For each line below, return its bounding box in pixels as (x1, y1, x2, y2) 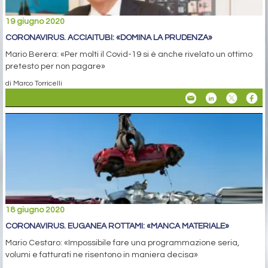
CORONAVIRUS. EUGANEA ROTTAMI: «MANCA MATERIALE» (5, 222, 229, 231)
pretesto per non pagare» (5, 62, 105, 71)
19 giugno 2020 (5, 17, 65, 26)
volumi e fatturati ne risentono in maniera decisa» (5, 251, 198, 260)
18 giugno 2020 (5, 206, 65, 215)
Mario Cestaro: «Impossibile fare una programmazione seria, (5, 239, 239, 248)
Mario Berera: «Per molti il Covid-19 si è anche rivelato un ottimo (5, 50, 252, 59)
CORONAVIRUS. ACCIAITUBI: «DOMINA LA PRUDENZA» (5, 33, 212, 42)
